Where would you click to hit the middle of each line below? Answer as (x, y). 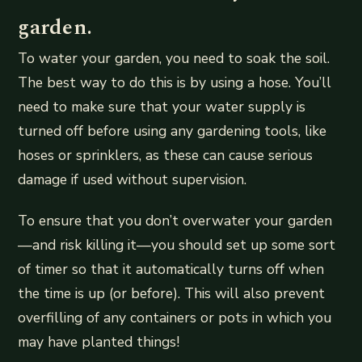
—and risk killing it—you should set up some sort (177, 245)
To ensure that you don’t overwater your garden (175, 221)
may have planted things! (99, 342)
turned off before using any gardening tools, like (173, 131)
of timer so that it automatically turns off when (171, 269)
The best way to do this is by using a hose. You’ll (175, 83)
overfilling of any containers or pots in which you (175, 318)
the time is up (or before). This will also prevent (172, 294)
